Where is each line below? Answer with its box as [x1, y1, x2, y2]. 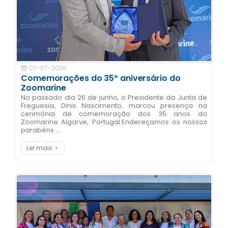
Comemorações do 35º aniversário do [21, 72, 181, 84]
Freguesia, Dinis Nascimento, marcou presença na [21, 101, 207, 111]
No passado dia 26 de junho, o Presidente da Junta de [21, 93, 207, 103]
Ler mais [26, 144, 52, 153]
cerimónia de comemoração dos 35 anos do [21, 109, 207, 119]
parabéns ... [21, 125, 60, 135]
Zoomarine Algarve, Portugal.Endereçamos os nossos [21, 117, 207, 127]
